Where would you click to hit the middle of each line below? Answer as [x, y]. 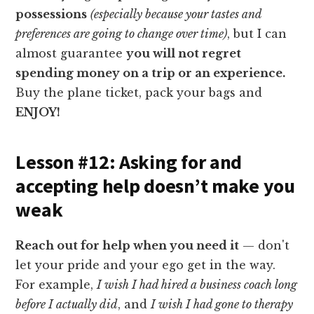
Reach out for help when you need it [128, 245]
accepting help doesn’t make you [155, 185]
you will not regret [184, 53]
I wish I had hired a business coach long [197, 284]
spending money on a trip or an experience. [151, 73]
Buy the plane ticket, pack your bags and [139, 92]
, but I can [257, 33]
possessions [52, 14]
